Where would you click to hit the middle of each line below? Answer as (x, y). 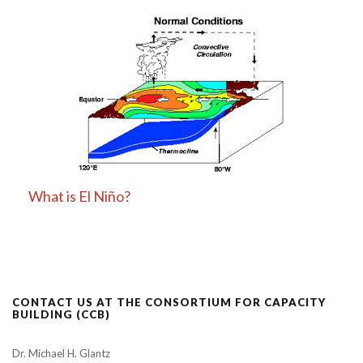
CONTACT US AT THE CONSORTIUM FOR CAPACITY (169, 302)
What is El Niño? (79, 196)
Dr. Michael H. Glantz (61, 353)
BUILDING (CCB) (61, 314)
